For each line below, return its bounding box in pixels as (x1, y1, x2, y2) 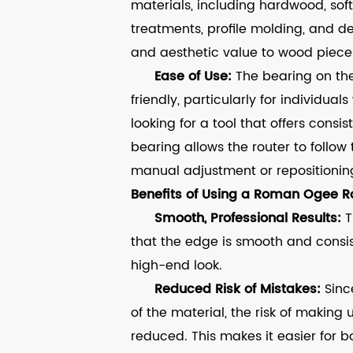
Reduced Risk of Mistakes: (154, 279, 321, 300)
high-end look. (130, 255, 222, 277)
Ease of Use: (154, 66, 236, 87)
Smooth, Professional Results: (154, 208, 341, 229)
